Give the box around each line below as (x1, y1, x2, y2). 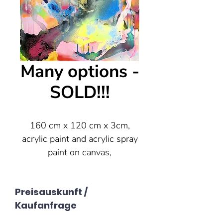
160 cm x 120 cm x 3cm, (29, 119, 130, 131)
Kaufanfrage (15, 199, 77, 212)
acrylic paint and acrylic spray (21, 133, 138, 145)
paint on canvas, (48, 146, 111, 158)
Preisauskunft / (15, 186, 88, 198)
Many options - (20, 60, 139, 83)
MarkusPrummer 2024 (35, 160, 124, 172)
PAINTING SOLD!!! (43, 173, 116, 185)
